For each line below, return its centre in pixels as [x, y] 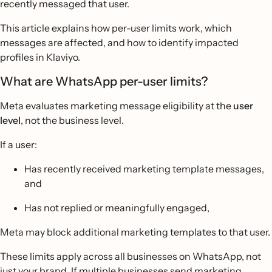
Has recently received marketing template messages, [144, 169]
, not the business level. [72, 120]
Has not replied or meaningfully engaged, [117, 208]
